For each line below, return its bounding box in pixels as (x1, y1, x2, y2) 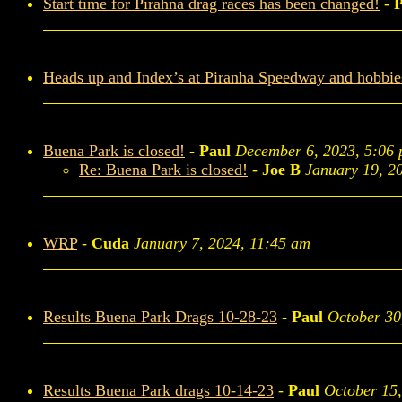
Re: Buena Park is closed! (79, 161, 248, 179)
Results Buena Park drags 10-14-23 (43, 381, 274, 399)
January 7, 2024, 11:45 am (134, 234, 310, 252)
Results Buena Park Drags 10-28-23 (43, 308, 277, 326)
